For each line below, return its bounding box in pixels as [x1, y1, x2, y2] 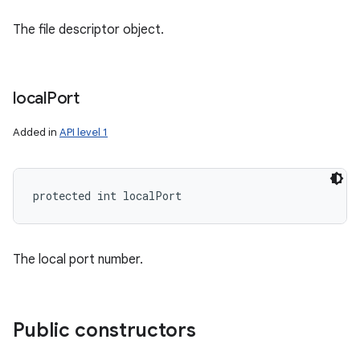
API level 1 [59, 125, 108, 139]
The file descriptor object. [13, 22, 164, 38]
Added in [13, 125, 59, 139]
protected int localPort [33, 188, 182, 203]
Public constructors [13, 318, 196, 342]
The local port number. [13, 252, 143, 268]
